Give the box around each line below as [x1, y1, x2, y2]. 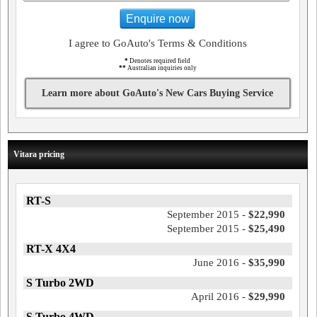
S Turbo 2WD [26, 277, 94, 289]
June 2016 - [192, 257, 248, 269]
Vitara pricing [13, 149, 64, 160]
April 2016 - [190, 291, 248, 303]
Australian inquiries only [125, 64, 197, 72]
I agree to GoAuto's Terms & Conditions [68, 38, 247, 50]
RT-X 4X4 [26, 243, 76, 255]
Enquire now [125, 12, 190, 25]
